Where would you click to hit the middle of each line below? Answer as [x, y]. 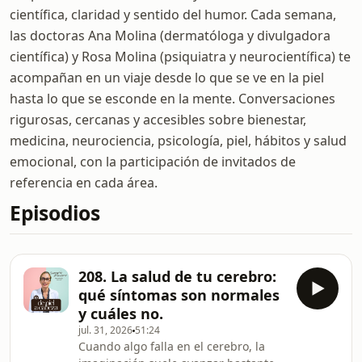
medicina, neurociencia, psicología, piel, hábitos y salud [178, 141]
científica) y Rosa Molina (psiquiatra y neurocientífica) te [180, 57]
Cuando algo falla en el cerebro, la [172, 346]
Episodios [55, 213]
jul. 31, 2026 [105, 330]
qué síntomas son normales [179, 295]
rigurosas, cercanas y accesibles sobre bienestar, [158, 120]
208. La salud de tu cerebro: [177, 276]
